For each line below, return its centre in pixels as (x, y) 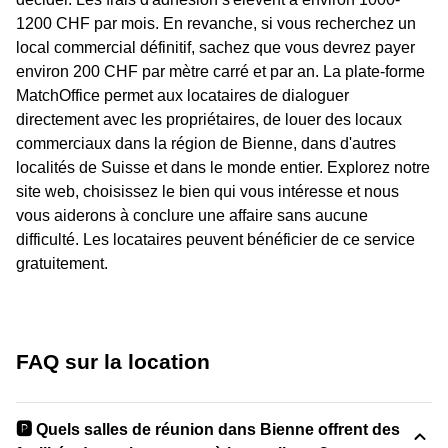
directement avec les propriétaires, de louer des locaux (209, 120)
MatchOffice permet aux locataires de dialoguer (182, 96)
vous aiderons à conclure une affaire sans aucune (192, 216)
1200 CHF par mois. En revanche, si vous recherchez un (216, 24)
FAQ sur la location (113, 362)
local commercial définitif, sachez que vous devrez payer (215, 48)
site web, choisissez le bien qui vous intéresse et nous (207, 192)
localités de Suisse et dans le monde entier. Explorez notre (223, 168)
